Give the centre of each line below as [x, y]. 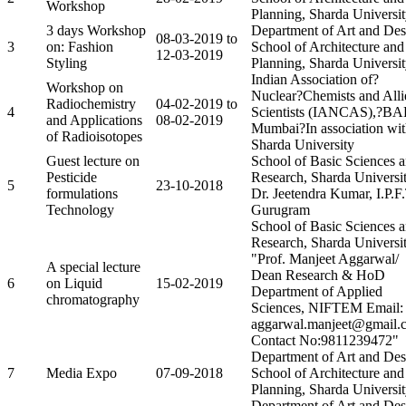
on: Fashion [80, 46]
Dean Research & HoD [318, 275]
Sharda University [303, 144]
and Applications [94, 120]
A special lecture [93, 266]
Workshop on [85, 87]
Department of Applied [317, 291]
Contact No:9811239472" [325, 340]
